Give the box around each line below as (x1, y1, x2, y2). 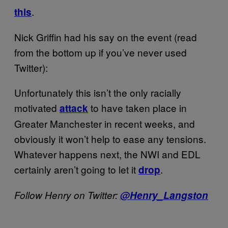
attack (60, 101, 88, 115)
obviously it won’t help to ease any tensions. (14, 131, 206, 146)
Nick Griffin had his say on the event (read (14, 30, 197, 44)
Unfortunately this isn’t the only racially (14, 85, 181, 99)
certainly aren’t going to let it (14, 162, 138, 176)
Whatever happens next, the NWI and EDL (14, 147, 201, 161)
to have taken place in (88, 100, 187, 115)
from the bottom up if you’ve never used (14, 45, 187, 59)
